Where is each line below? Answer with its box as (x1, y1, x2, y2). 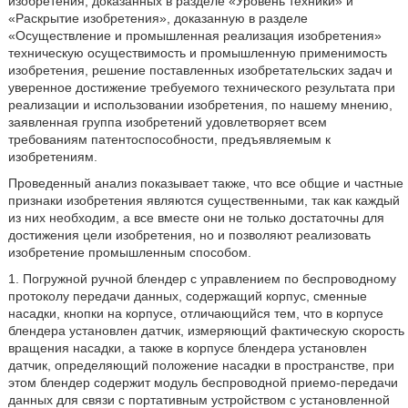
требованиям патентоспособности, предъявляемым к (7, 132, 331, 147)
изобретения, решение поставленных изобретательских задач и (7, 63, 393, 77)
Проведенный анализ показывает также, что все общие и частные (7, 176, 403, 190)
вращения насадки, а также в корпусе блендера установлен (7, 341, 367, 355)
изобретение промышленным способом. (7, 245, 251, 260)
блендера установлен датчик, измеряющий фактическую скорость (7, 323, 404, 338)
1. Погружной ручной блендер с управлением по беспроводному (7, 271, 396, 286)
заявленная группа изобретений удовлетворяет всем (7, 115, 327, 129)
